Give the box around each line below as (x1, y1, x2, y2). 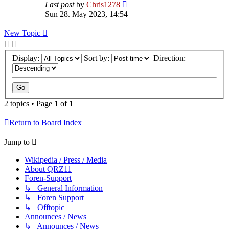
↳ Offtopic (25, 202, 64, 212)
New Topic (4, 29, 40, 38)
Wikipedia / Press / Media (25, 155, 107, 164)
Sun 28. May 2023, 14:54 (45, 10, 128, 19)
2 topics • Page (4, 99, 54, 108)
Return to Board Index (9, 118, 82, 127)
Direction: (153, 53, 188, 62)
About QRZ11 (25, 164, 72, 173)
